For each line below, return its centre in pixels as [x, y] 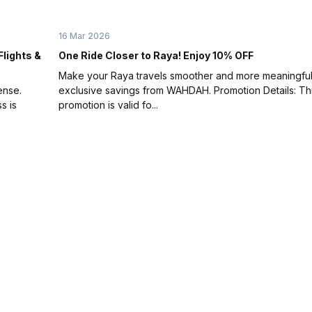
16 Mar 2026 [84, 36]
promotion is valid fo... [108, 104]
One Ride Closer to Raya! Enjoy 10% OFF [156, 55]
